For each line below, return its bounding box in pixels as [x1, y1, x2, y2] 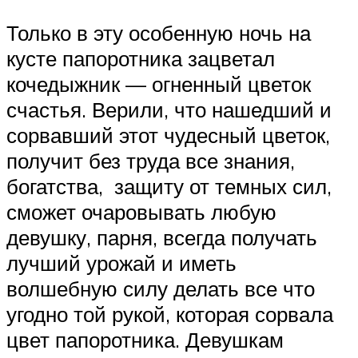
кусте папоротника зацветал [6, 45, 275, 71]
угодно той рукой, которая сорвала [6, 300, 333, 327]
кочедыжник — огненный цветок [6, 70, 311, 97]
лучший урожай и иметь [6, 249, 237, 276]
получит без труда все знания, [6, 147, 295, 173]
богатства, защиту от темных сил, [6, 173, 332, 199]
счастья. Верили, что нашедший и [6, 96, 332, 122]
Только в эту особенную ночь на [6, 19, 311, 46]
